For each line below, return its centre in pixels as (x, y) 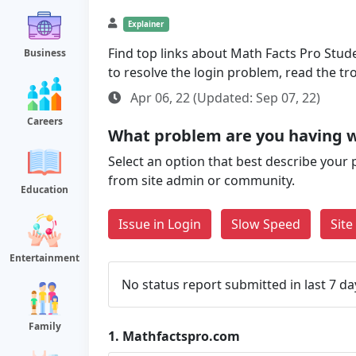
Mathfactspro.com (181, 336)
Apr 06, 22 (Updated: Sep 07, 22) (224, 98)
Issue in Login (160, 224)
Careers (44, 121)
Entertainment (44, 258)
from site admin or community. (201, 180)
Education (44, 190)
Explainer (146, 24)
